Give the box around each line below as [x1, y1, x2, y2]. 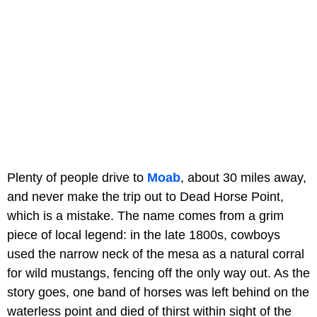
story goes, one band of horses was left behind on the [7, 284, 309, 299]
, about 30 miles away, [180, 170, 306, 185]
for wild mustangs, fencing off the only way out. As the [7, 265, 310, 280]
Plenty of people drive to [7, 170, 147, 185]
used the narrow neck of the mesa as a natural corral [7, 246, 304, 261]
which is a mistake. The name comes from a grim [7, 208, 284, 223]
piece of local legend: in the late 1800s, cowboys [7, 227, 280, 242]
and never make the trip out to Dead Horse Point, [7, 189, 284, 204]
